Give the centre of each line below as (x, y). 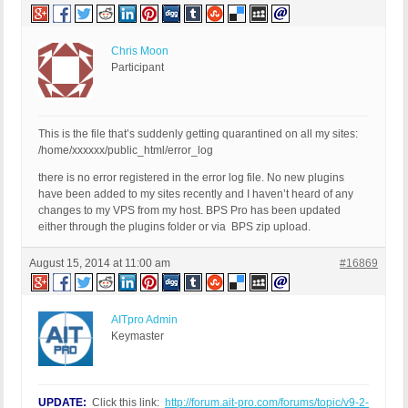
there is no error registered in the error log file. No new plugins (191, 178)
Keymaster (138, 337)
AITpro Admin (144, 320)
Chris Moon (140, 51)
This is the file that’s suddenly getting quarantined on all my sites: (198, 134)
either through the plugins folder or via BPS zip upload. (174, 227)
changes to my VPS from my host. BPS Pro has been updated (189, 211)
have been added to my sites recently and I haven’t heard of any (196, 194)
